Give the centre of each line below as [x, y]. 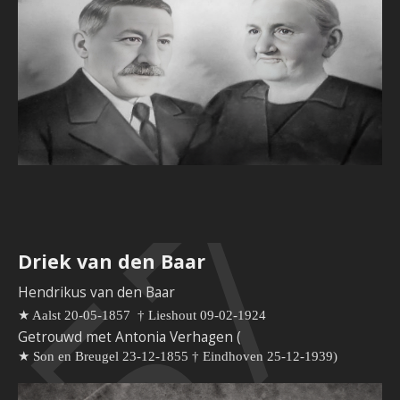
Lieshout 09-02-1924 [207, 315]
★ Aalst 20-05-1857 [74, 315]
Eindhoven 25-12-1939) [270, 356]
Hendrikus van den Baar [96, 293]
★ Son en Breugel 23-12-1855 [103, 356]
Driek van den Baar [112, 262]
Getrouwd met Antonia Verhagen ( [129, 337]
